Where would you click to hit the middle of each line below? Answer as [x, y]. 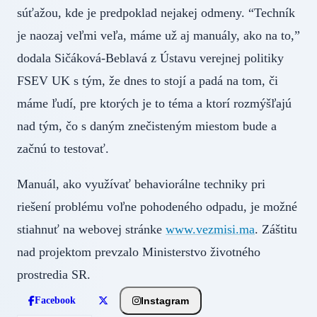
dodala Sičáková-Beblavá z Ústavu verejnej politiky [150, 58]
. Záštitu [276, 230]
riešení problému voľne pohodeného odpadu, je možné [157, 207]
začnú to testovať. [63, 149]
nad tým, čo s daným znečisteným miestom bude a [147, 126]
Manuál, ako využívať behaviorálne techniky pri [141, 184]
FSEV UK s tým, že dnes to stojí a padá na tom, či [148, 81]
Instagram [165, 300]
